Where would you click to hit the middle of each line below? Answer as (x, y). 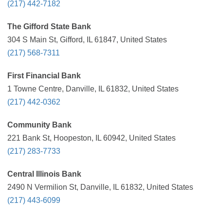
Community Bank (39, 125)
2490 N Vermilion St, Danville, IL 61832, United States (100, 187)
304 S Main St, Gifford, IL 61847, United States (87, 40)
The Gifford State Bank (49, 27)
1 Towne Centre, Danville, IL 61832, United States (93, 89)
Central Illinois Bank (44, 174)
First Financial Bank (44, 76)
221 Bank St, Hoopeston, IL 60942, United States (91, 138)
